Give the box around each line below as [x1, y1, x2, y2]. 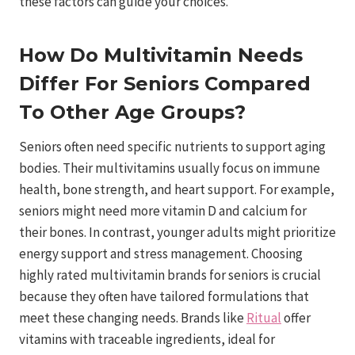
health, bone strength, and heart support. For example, [19, 181, 334, 199]
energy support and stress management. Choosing [19, 245, 303, 263]
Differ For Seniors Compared [19, 72, 311, 96]
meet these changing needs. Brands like [19, 309, 246, 327]
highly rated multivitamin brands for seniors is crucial [19, 266, 321, 284]
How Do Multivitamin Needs [19, 44, 303, 67]
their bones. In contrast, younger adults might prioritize [19, 223, 336, 242]
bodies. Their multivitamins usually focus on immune [19, 159, 320, 177]
